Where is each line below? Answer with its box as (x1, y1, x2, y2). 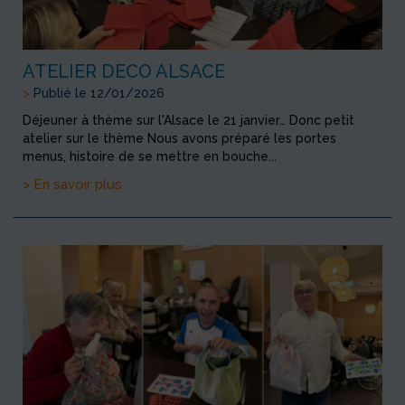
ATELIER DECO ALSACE (23, 61, 225, 83)
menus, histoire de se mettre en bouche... (23, 149, 277, 165)
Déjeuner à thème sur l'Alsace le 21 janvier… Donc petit (23, 113, 354, 128)
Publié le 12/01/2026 (30, 86, 165, 101)
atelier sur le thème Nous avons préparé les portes (23, 131, 336, 146)
